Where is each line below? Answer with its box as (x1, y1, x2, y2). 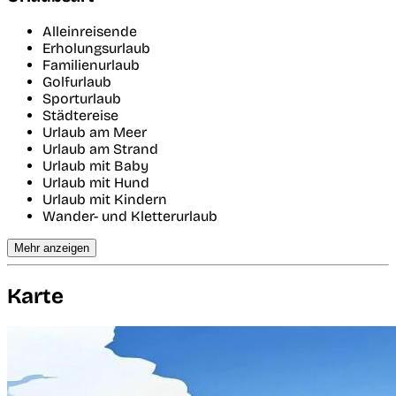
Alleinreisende (42, 23, 137, 41)
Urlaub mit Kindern (42, 191, 167, 209)
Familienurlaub (42, 57, 140, 74)
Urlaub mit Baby (42, 157, 148, 175)
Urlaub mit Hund (42, 174, 149, 192)
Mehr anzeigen (14, 241, 89, 255)
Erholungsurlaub (42, 40, 150, 57)
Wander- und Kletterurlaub (42, 208, 217, 225)
